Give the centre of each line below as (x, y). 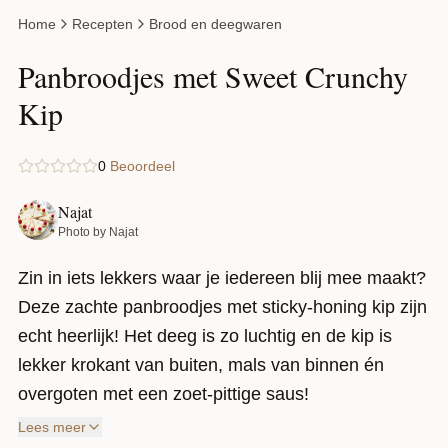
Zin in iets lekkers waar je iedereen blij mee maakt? (222, 278)
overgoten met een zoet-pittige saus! (163, 394)
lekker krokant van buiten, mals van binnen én (201, 365)
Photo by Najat (98, 232)
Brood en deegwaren (215, 24)
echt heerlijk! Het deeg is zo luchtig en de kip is (205, 336)
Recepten (102, 24)
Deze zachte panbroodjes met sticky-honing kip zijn (222, 307)
